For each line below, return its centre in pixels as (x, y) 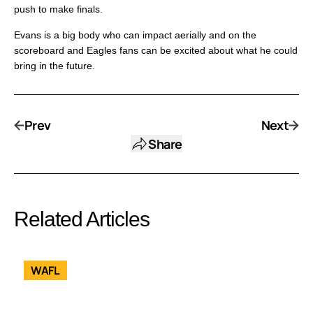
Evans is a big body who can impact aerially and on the (135, 35)
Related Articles (82, 219)
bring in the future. (54, 66)
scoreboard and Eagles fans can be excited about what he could (156, 51)
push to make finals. (58, 9)
